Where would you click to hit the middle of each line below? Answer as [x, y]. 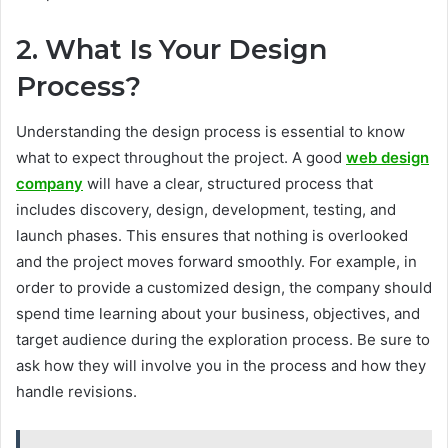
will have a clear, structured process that [228, 183]
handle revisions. [76, 391]
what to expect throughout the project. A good [181, 157]
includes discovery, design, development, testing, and [206, 209]
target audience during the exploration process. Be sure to [223, 339]
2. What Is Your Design [171, 50]
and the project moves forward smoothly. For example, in [216, 261]
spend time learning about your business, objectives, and [218, 313]
